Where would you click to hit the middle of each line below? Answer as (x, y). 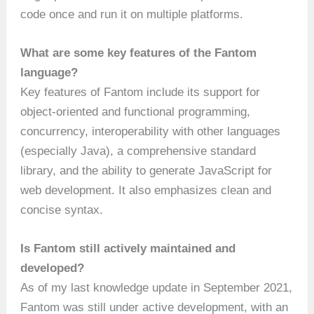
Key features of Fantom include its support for (141, 93)
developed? (53, 268)
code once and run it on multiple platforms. (132, 14)
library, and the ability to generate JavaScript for (146, 171)
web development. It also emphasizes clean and (146, 191)
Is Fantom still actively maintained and (128, 249)
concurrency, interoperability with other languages (151, 132)
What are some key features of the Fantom (139, 53)
